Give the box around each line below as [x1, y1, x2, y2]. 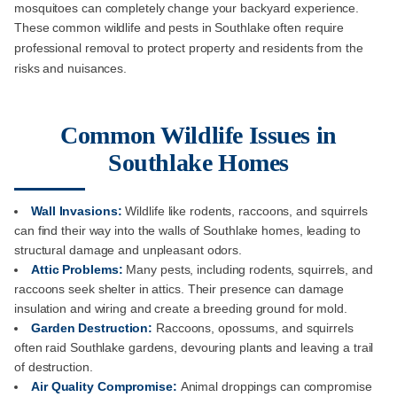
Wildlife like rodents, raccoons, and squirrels [125, 204, 368, 219]
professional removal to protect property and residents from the [14, 41, 363, 56]
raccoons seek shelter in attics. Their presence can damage [14, 282, 345, 297]
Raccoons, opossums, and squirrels [152, 321, 354, 336]
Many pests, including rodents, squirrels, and [122, 262, 373, 277]
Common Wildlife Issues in [60, 121, 337, 150]
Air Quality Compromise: [31, 379, 181, 394]
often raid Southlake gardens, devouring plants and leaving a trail [14, 340, 374, 355]
